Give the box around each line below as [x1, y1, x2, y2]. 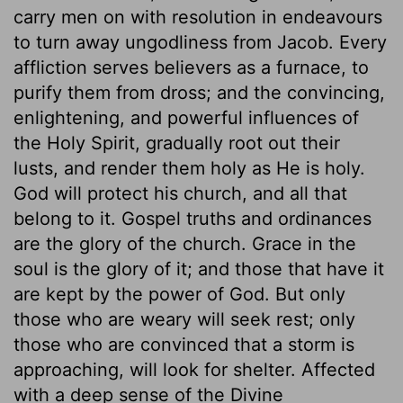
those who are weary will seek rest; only [13, 308, 355, 330]
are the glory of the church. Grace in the [13, 232, 356, 255]
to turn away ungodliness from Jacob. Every [13, 31, 387, 53]
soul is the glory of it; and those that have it [13, 257, 384, 280]
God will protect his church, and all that [13, 182, 347, 204]
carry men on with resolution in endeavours [13, 5, 382, 28]
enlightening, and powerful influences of [13, 106, 359, 129]
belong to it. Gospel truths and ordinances [13, 207, 372, 229]
